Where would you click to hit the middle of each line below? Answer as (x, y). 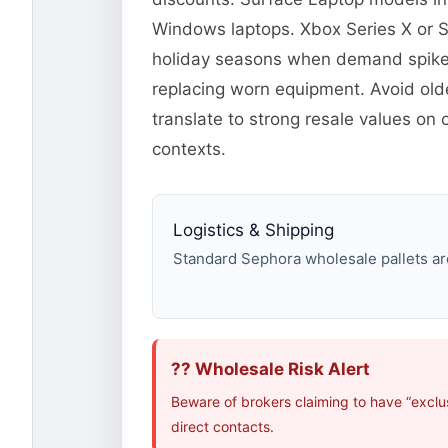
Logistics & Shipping (253, 230)
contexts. (189, 149)
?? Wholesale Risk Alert (270, 369)
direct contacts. (222, 427)
